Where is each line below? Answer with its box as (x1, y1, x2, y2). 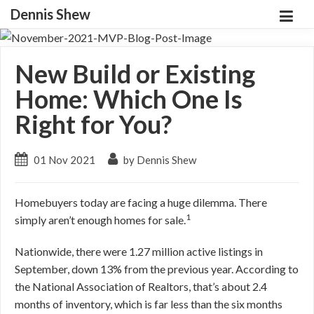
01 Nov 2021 (34, 153, 95, 166)
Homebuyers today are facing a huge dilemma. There (15, 196, 267, 209)
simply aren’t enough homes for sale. (15, 213, 186, 226)
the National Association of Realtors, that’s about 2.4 (15, 280, 267, 293)
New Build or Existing (15, 58, 255, 89)
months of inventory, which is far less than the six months (15, 297, 282, 310)
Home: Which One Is (15, 83, 243, 114)
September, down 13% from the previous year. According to (15, 262, 299, 275)
